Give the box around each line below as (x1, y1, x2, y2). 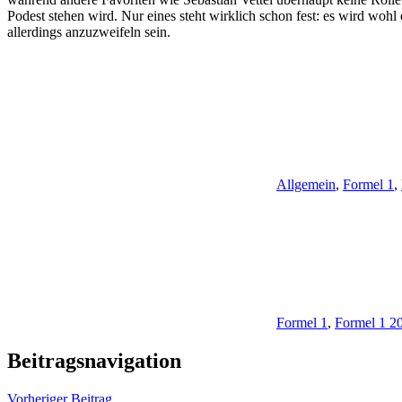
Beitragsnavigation (7, 349, 181, 373)
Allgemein (276, 177, 336, 193)
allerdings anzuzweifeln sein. (7, 24, 170, 40)
